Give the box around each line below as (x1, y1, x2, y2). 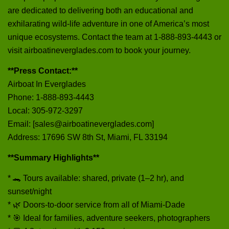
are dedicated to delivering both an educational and (8, 6, 193, 15)
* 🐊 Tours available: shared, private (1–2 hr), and (8, 173, 184, 182)
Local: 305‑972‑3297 (8, 106, 83, 115)
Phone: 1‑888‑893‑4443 (8, 93, 94, 102)
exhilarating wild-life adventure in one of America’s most (8, 19, 209, 28)
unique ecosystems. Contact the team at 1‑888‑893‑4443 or (8, 32, 221, 41)
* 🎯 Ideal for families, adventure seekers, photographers (8, 213, 210, 222)
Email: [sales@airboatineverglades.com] (8, 119, 154, 128)
